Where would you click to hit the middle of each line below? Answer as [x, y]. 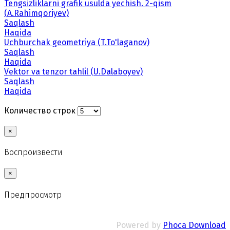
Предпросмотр [33, 195]
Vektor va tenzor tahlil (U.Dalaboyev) [73, 71]
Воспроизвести [33, 152]
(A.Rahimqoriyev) [36, 13]
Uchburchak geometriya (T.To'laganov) [77, 42]
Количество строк [41, 110]
